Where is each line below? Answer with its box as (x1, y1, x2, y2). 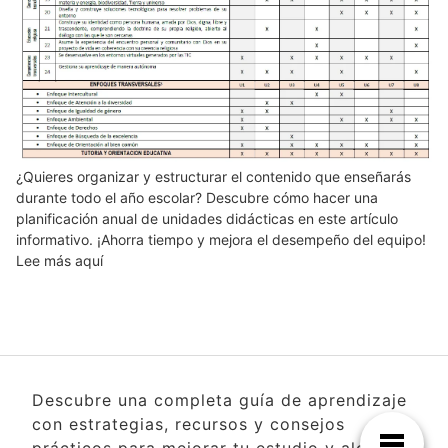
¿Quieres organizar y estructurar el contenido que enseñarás (16, 167, 411, 185)
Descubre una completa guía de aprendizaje (32, 389, 407, 410)
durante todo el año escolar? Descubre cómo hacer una (16, 188, 378, 206)
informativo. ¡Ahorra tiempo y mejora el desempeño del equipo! (16, 230, 426, 248)
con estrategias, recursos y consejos (32, 413, 345, 434)
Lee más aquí (16, 251, 103, 269)
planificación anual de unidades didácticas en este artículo (16, 209, 398, 227)
